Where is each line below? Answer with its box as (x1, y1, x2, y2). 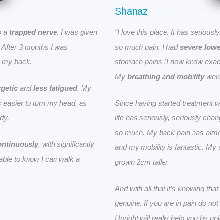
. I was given (57, 28, 97, 37)
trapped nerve (9, 28, 57, 37)
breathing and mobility (127, 72, 204, 81)
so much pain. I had (115, 43, 180, 52)
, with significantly (38, 140, 94, 149)
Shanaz (115, 6, 148, 17)
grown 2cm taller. (115, 158, 169, 166)
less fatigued (33, 84, 77, 93)
